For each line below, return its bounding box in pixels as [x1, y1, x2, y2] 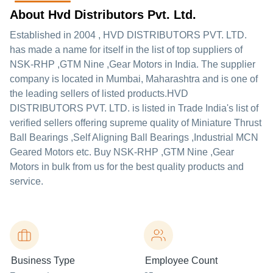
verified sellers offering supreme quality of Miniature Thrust [10, 118, 261, 128]
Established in [10, 30, 74, 40]
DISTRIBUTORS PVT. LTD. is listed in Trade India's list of [10, 103, 258, 113]
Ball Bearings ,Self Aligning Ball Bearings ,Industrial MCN [10, 132, 258, 143]
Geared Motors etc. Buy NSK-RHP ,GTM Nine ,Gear [10, 147, 234, 157]
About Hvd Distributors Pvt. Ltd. [10, 8, 196, 21]
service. [10, 176, 43, 186]
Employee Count [145, 255, 218, 266]
